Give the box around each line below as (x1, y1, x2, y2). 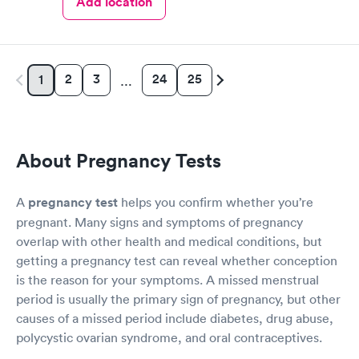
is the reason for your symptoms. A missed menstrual (16, 271, 319, 288)
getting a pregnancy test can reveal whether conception (16, 252, 337, 268)
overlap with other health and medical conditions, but (16, 232, 322, 249)
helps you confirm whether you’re (118, 193, 313, 210)
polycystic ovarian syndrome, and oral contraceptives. (16, 329, 322, 345)
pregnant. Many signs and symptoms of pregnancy (16, 213, 303, 230)
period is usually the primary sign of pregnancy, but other (16, 290, 341, 307)
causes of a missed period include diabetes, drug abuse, (16, 309, 333, 326)
